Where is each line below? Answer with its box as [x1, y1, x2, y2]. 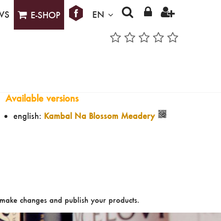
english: [13, 110, 44, 121]
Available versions [5, 93, 78, 105]
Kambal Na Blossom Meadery [44, 110, 155, 121]
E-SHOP [31, 10, 61, 20]
